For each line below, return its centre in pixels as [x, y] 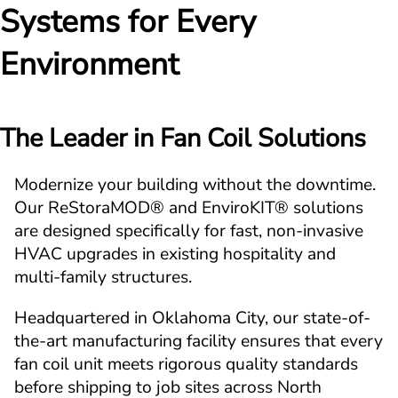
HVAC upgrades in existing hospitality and [175, 254]
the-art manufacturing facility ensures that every [199, 341]
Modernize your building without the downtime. [195, 185]
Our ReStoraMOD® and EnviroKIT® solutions [189, 208]
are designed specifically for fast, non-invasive [189, 231]
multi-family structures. [103, 277]
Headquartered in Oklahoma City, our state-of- [192, 318]
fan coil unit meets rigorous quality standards [186, 364]
